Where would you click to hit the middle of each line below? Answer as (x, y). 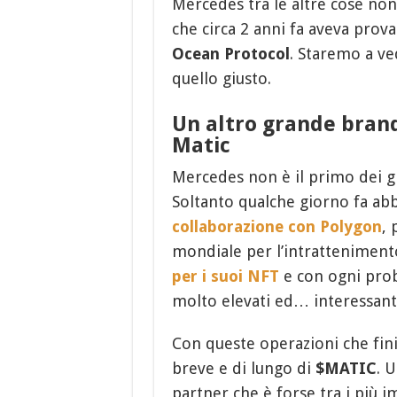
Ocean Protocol (230, 54)
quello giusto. (221, 79)
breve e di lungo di (243, 369)
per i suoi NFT (225, 276)
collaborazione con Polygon (276, 227)
